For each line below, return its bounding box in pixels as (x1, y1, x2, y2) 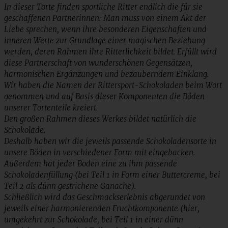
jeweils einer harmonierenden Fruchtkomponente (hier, (4, 203, 199, 213)
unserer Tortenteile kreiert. (4, 102, 98, 112)
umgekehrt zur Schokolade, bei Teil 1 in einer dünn (4, 214, 183, 224)
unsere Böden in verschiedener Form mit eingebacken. (4, 147, 195, 157)
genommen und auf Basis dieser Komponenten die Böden (4, 91, 205, 101)
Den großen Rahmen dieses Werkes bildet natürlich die (4, 113, 196, 124)
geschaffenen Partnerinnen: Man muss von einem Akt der (4, 13, 206, 23)
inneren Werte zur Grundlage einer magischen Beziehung (4, 35, 205, 45)
